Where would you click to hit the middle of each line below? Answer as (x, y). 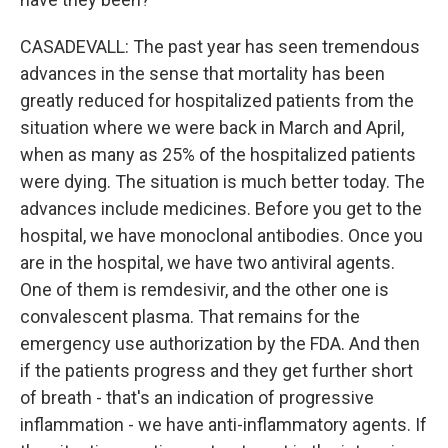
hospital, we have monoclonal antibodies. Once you (221, 235)
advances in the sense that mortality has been (202, 73)
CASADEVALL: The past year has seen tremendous (220, 46)
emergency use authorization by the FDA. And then (220, 343)
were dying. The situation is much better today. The (222, 181)
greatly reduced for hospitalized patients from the (217, 100)
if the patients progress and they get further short (216, 370)
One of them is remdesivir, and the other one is (204, 289)
